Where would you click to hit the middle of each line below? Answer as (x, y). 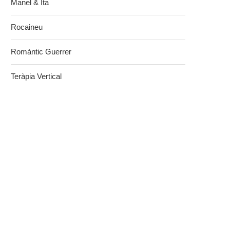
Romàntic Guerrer (41, 52)
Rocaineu (27, 27)
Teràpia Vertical (36, 76)
